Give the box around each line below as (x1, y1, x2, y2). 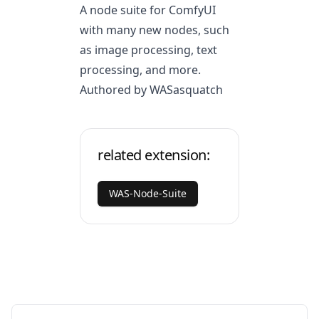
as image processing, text (80, 42, 217, 58)
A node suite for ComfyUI (80, 2, 216, 18)
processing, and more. (80, 62, 201, 78)
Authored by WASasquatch (80, 82, 223, 98)
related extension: (98, 145, 209, 164)
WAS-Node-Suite (109, 187, 187, 200)
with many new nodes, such (80, 22, 229, 38)
